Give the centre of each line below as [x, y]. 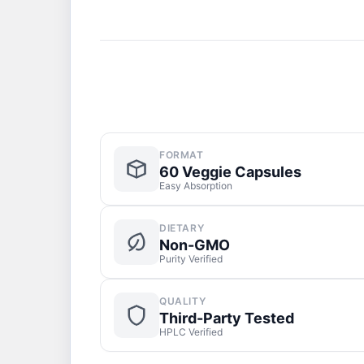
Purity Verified [191, 259]
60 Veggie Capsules [230, 172]
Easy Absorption [196, 186]
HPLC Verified [191, 332]
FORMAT [182, 155]
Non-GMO [195, 245]
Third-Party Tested [227, 318]
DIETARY [182, 228]
